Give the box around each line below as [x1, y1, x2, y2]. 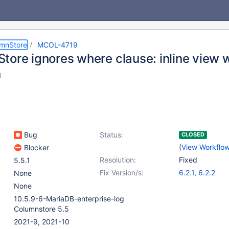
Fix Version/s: [100, 168, 144, 177]
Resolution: [100, 155, 136, 164]
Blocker [22, 143, 49, 152]
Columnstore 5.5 [14, 204, 69, 213]
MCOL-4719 [37, 40, 78, 49]
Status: [100, 130, 123, 139]
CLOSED [181, 131, 204, 138]
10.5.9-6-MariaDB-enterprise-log [14, 194, 124, 203]
